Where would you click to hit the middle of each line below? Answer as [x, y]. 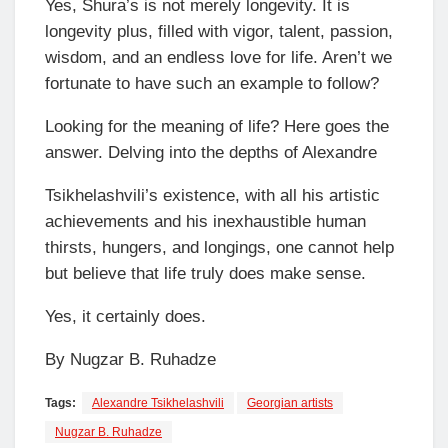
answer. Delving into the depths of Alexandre [211, 152]
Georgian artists [290, 402]
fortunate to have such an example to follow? [212, 83]
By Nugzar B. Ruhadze [130, 359]
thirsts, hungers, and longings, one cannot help [219, 247]
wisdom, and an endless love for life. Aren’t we [218, 57]
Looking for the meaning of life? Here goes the [217, 126]
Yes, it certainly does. [125, 316]
